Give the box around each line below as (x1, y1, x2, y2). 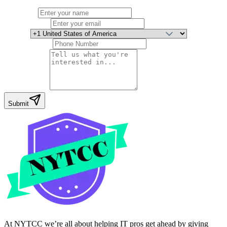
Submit (8, 100, 29, 107)
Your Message (4, 83, 50, 92)
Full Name (4, 8, 38, 17)
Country (4, 29, 30, 37)
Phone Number (4, 39, 53, 48)
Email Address (4, 19, 51, 27)
